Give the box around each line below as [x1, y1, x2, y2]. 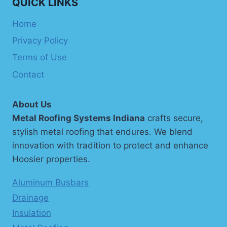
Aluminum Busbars [12, 177, 89, 188]
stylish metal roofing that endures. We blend [12, 127, 193, 137]
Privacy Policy [12, 35, 68, 46]
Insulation [12, 208, 51, 218]
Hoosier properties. [12, 154, 90, 165]
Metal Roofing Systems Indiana [12, 113, 145, 124]
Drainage [12, 193, 49, 203]
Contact [12, 69, 44, 80]
